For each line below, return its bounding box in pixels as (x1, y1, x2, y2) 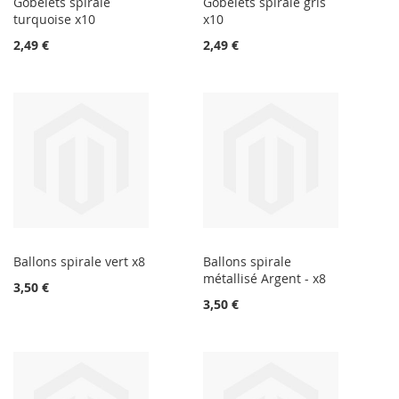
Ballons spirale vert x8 (13, 253, 145, 271)
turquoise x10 (13, 11, 95, 28)
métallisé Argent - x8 (203, 270, 327, 288)
